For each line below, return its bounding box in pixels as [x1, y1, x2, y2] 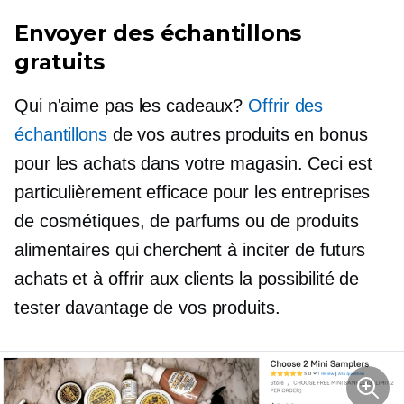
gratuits [14, 49, 105, 75]
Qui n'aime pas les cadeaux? [14, 96, 249, 115]
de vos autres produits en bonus [106, 124, 368, 144]
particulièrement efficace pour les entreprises [14, 182, 371, 202]
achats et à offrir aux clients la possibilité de [14, 269, 360, 289]
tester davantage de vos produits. [14, 298, 280, 317]
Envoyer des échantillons [14, 20, 302, 46]
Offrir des [248, 96, 324, 115]
